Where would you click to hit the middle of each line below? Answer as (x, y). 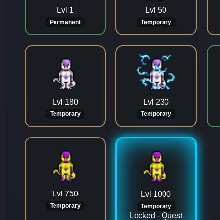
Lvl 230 (156, 102)
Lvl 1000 (156, 194)
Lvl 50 (156, 10)
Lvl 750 (65, 194)
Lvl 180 (65, 102)
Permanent (65, 22)
